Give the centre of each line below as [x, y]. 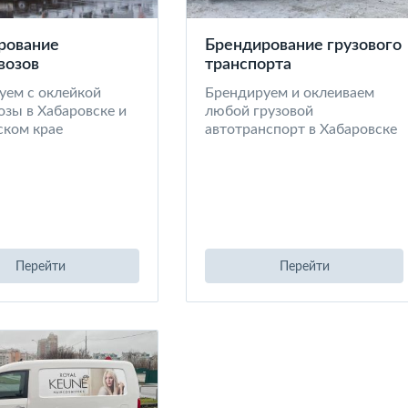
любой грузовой [259, 111]
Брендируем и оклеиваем [290, 93]
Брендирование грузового [303, 46]
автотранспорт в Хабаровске [301, 129]
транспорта [248, 65]
